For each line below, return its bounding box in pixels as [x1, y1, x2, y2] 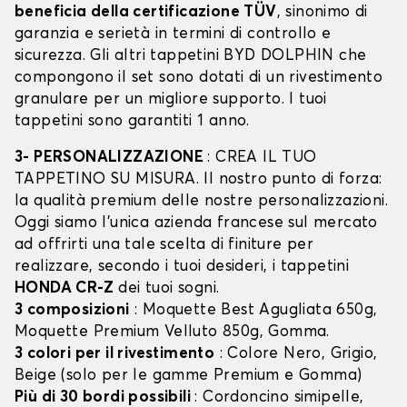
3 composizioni [15, 303, 130, 319]
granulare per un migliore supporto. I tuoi [15, 92, 327, 108]
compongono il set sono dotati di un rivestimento [15, 70, 383, 86]
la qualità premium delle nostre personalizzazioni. [15, 194, 388, 210]
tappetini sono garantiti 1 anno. [15, 114, 250, 130]
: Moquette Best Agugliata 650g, [129, 303, 378, 319]
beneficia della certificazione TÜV [15, 5, 277, 21]
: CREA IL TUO [207, 150, 317, 166]
